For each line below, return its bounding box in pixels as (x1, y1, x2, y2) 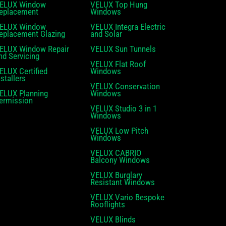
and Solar (90, 28, 123, 39)
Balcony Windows (90, 154, 150, 165)
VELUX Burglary (90, 169, 143, 180)
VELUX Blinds (90, 214, 136, 224)
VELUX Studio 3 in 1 (90, 103, 157, 114)
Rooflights (90, 199, 126, 209)
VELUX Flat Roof (90, 59, 146, 69)
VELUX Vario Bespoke (90, 192, 165, 202)
